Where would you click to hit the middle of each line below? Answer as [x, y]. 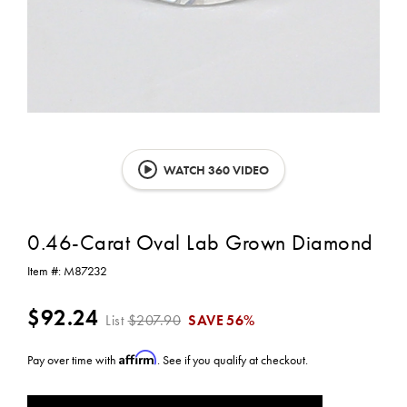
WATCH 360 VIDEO [215, 170]
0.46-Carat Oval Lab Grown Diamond [200, 242]
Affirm [138, 357]
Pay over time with [73, 360]
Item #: [45, 271]
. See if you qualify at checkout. [233, 360]
